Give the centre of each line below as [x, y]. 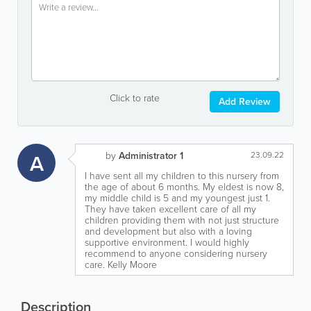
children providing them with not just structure [182, 220]
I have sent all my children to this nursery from [182, 175]
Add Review [245, 101]
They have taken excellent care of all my [170, 209]
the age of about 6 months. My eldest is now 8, [184, 186]
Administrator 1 [151, 155]
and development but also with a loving [168, 231]
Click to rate [134, 98]
